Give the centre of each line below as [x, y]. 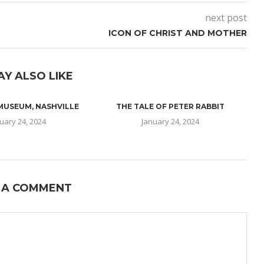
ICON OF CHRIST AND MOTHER [177, 33]
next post [226, 18]
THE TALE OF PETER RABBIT [170, 106]
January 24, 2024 [170, 121]
